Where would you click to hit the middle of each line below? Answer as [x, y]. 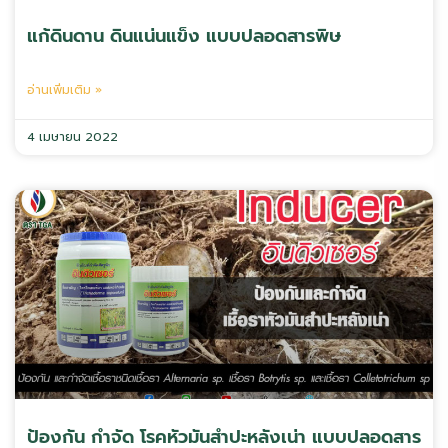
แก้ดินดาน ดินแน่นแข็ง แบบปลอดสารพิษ [184, 36]
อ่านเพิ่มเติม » [64, 90]
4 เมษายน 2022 [72, 137]
